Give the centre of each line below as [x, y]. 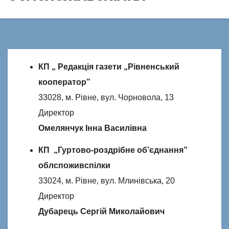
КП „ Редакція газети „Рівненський [109, 67]
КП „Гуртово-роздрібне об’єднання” [113, 150]
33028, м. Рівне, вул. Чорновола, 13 [106, 98]
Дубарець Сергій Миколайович [101, 212]
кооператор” [64, 82]
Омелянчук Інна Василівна [93, 128]
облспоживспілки [74, 166]
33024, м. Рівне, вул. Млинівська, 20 [107, 181]
